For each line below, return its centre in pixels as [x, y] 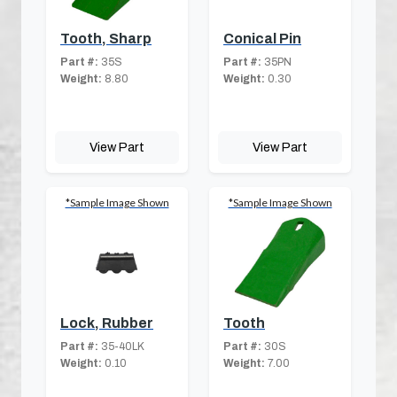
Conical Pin [262, 38]
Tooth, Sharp [106, 38]
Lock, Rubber [107, 323]
